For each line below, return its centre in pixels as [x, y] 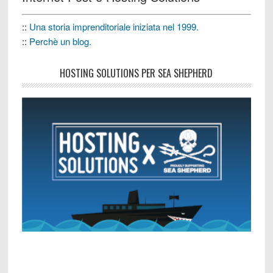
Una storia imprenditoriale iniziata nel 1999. [114, 27]
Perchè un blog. [60, 41]
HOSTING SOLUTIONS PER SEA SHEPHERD [136, 73]
